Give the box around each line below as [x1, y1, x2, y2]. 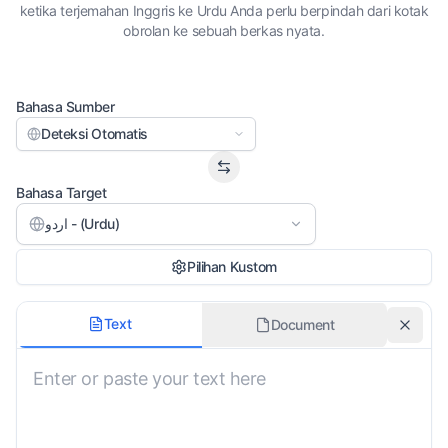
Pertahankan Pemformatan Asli [8, 380, 199, 397]
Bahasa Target [16, 184, 107, 201]
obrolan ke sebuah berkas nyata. [123, 22, 325, 39]
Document [270, 316, 335, 333]
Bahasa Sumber [16, 98, 115, 115]
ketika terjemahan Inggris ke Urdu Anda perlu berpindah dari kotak [19, 2, 429, 19]
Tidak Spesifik [23, 343, 98, 358]
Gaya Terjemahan [8, 308, 116, 325]
